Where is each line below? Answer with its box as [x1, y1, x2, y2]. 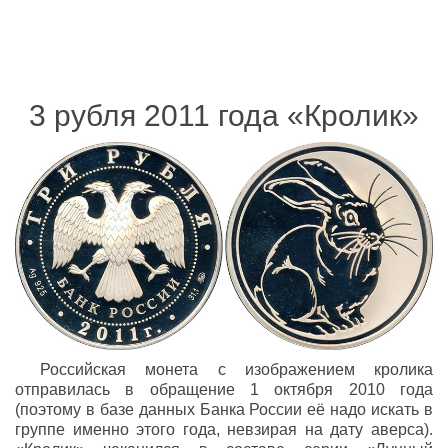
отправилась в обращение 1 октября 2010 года [15, 380, 433, 398]
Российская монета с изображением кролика [40, 360, 433, 378]
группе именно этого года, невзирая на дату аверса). [15, 420, 433, 438]
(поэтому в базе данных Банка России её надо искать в [15, 400, 433, 418]
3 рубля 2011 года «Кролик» [29, 99, 419, 132]
